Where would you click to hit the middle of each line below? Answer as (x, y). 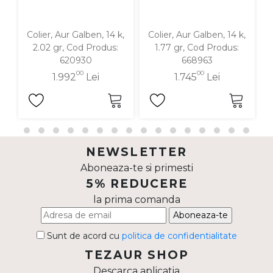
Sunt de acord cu (83, 236)
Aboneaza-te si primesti (136, 168)
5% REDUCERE (136, 183)
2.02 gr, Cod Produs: (76, 47)
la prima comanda (136, 199)
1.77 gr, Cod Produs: (197, 47)
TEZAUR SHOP (136, 255)
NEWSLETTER (136, 152)
